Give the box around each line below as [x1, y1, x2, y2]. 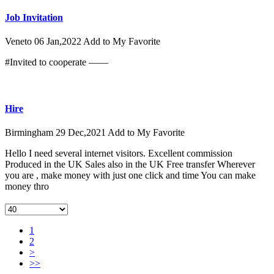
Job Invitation [5, 12, 63, 23]
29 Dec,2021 [56, 127, 108, 138]
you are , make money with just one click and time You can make [5, 170, 256, 181]
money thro [5, 181, 49, 192]
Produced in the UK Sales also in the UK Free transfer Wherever [5, 159, 255, 170]
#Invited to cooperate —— [5, 57, 108, 68]
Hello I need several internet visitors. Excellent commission [5, 148, 232, 159]
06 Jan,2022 [34, 36, 83, 47]
